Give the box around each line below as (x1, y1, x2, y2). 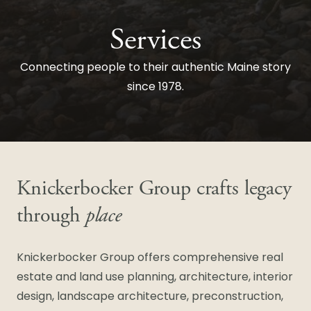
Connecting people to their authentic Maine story (20, 62, 291, 74)
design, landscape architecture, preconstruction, (17, 292, 283, 303)
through (17, 202, 85, 229)
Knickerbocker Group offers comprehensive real (17, 253, 283, 264)
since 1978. (127, 82, 184, 93)
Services (110, 21, 201, 60)
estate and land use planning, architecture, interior (17, 272, 293, 283)
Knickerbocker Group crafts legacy (17, 175, 292, 202)
